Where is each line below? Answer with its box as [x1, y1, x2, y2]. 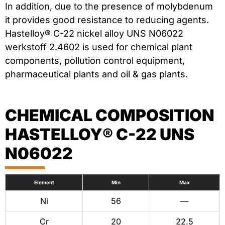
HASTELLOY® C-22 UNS [5, 125, 194, 145]
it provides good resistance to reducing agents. [5, 15, 209, 26]
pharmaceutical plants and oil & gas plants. [5, 69, 188, 80]
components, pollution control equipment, [5, 55, 185, 66]
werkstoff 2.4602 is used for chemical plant [5, 42, 192, 53]
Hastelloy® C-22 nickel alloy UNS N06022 [5, 28, 183, 39]
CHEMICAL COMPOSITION [5, 105, 214, 126]
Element [34, 179, 54, 186]
